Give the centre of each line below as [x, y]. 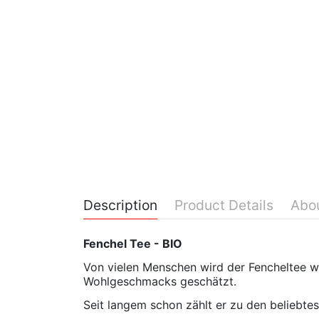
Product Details [224, 205]
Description [120, 205]
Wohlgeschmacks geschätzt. [160, 282]
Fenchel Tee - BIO [133, 244]
